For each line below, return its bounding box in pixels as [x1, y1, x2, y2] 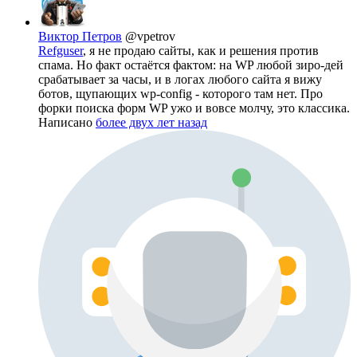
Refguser [38, 43, 83, 57]
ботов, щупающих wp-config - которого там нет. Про [38, 86, 323, 100]
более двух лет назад [96, 115, 207, 129]
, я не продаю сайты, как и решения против [83, 43, 319, 57]
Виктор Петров [38, 29, 122, 43]
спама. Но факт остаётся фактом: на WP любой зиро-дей [38, 57, 343, 72]
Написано [38, 115, 96, 129]
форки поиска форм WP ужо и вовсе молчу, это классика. [38, 100, 350, 115]
